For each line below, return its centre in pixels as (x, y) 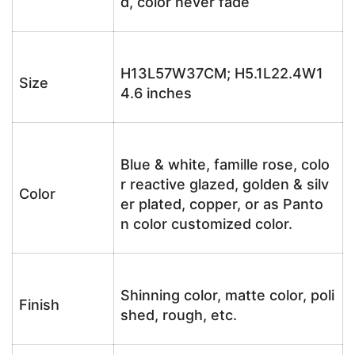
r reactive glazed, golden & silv (225, 184)
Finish (39, 305)
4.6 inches (156, 93)
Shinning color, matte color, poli (227, 295)
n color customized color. (206, 224)
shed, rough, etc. (179, 315)
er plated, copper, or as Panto (222, 204)
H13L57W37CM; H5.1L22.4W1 (222, 73)
